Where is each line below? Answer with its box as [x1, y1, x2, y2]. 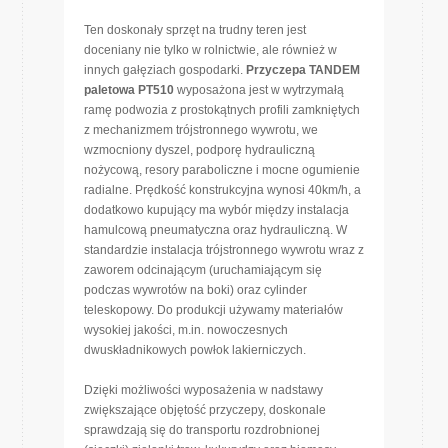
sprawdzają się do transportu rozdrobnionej [84, 423, 320, 437]
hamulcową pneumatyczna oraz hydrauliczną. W [84, 223, 347, 237]
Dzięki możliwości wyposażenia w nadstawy [84, 383, 323, 397]
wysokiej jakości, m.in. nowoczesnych [84, 323, 288, 337]
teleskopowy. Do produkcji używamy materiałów [84, 303, 343, 317]
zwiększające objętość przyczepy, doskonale [84, 403, 326, 417]
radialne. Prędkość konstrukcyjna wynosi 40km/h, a [84, 183, 361, 197]
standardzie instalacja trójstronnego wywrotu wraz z [84, 243, 364, 257]
